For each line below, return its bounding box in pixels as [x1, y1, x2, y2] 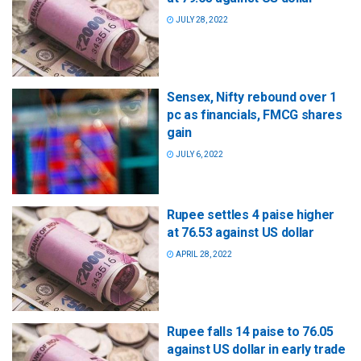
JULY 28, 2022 [174, 15, 228, 25]
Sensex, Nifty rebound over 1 [167, 89, 338, 106]
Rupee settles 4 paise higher [167, 206, 335, 222]
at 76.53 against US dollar [167, 224, 314, 240]
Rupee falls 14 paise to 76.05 [167, 323, 334, 339]
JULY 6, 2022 [174, 150, 223, 160]
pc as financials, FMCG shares [167, 107, 342, 123]
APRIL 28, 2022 [174, 249, 232, 259]
